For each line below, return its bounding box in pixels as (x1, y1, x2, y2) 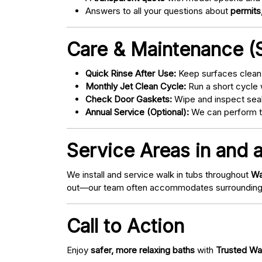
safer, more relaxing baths (91, 244, 195, 256)
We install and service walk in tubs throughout (67, 169, 251, 181)
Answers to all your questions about (85, 5, 230, 17)
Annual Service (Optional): (85, 106, 189, 118)
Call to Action (67, 215, 184, 238)
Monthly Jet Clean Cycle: (85, 81, 186, 92)
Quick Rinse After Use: (85, 68, 176, 80)
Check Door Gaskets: (85, 94, 172, 105)
